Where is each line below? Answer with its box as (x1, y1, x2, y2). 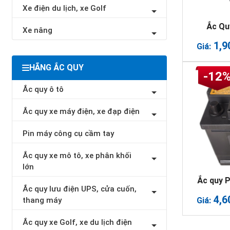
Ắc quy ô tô (22, 85, 64, 94)
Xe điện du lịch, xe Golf (22, 4, 106, 13)
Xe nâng (22, 26, 52, 35)
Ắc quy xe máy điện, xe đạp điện (22, 107, 140, 116)
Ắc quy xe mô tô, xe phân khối (22, 151, 131, 160)
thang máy (22, 196, 62, 205)
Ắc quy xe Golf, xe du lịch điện (22, 218, 132, 227)
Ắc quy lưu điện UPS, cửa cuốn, (22, 184, 137, 194)
